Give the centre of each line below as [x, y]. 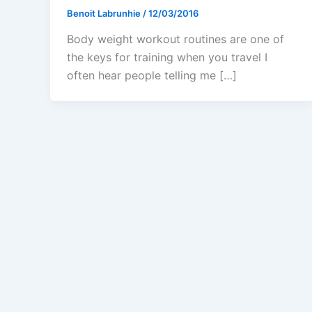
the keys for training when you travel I [167, 57]
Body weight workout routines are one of [175, 39]
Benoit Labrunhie [105, 13]
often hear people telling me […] [152, 76]
